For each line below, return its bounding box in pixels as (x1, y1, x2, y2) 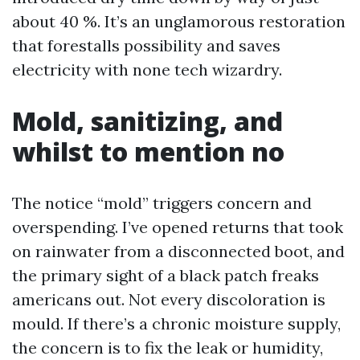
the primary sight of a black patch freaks (12, 265, 319, 285)
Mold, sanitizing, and (12, 104, 283, 138)
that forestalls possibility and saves (12, 35, 280, 55)
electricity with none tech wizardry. (12, 59, 282, 80)
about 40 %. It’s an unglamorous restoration (12, 11, 346, 31)
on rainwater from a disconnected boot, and (12, 241, 345, 261)
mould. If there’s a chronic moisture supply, (12, 313, 341, 333)
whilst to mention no (12, 134, 284, 169)
